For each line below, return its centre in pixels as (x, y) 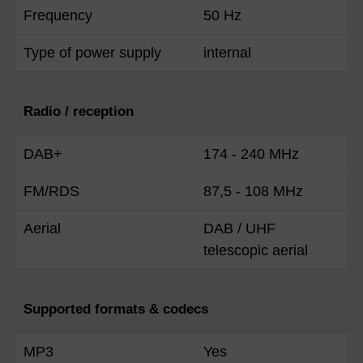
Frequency (58, 16)
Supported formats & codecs (116, 310)
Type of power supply (92, 53)
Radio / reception (79, 112)
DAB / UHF (239, 229)
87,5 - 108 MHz (253, 192)
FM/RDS (51, 192)
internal (227, 53)
